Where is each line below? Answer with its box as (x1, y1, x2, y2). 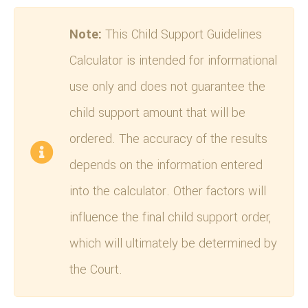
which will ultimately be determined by (69, 234, 277, 252)
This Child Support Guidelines (102, 25, 262, 43)
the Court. (69, 260, 122, 278)
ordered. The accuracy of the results (69, 129, 267, 148)
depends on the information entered (69, 155, 263, 174)
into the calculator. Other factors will (69, 181, 266, 200)
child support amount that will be (69, 103, 245, 122)
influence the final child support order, (69, 208, 271, 226)
